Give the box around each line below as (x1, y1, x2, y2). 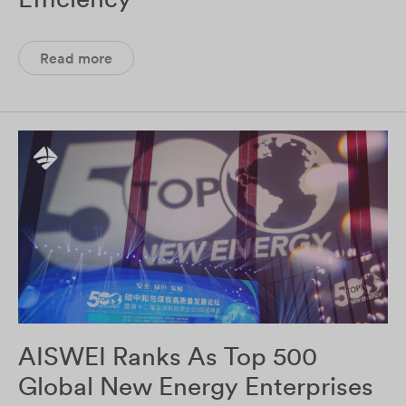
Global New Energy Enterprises (18, 370, 373, 403)
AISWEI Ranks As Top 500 (18, 340, 317, 373)
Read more (40, 48, 112, 67)
